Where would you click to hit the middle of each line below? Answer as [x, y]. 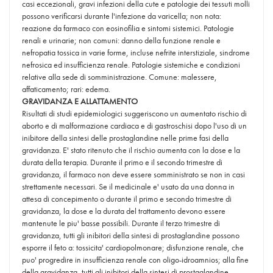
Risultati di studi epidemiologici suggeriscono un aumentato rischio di [134, 113]
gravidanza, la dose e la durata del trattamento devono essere [124, 211]
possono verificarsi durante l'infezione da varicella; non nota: [122, 16]
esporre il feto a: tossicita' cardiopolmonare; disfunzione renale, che [133, 247]
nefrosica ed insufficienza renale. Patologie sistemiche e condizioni [131, 65]
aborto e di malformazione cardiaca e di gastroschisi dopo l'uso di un [134, 126]
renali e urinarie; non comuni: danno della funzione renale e [121, 40]
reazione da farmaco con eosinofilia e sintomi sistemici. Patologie [128, 28]
